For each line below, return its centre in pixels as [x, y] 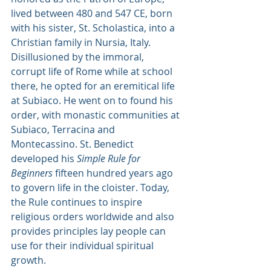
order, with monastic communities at [96, 115]
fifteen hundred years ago [114, 173]
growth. [28, 260]
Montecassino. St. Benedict [73, 144]
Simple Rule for [110, 158]
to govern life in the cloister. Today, [91, 188]
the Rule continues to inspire [78, 202]
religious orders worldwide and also [94, 217]
